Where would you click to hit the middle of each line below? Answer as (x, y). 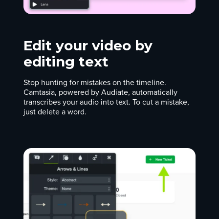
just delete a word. (55, 112)
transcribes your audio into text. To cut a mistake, (106, 102)
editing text (66, 62)
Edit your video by (88, 46)
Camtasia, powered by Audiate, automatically (100, 93)
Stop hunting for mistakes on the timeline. (95, 83)
